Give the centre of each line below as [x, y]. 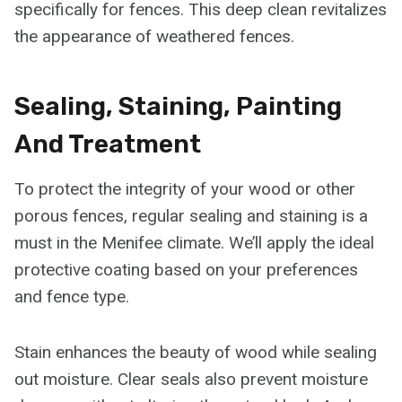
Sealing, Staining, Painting [178, 106]
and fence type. [72, 296]
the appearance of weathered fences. [154, 36]
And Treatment [108, 144]
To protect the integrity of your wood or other [185, 188]
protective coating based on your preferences [186, 269]
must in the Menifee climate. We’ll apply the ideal [194, 242]
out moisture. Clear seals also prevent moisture [191, 379]
